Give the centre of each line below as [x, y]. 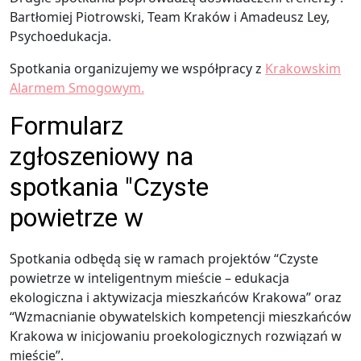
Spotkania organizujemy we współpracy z [137, 69]
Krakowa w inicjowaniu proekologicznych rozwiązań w [176, 336]
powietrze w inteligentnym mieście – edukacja [149, 278]
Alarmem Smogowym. [77, 88]
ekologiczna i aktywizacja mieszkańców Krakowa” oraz [176, 298]
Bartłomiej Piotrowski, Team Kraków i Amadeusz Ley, [170, 17]
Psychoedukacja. [60, 37]
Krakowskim [303, 69]
